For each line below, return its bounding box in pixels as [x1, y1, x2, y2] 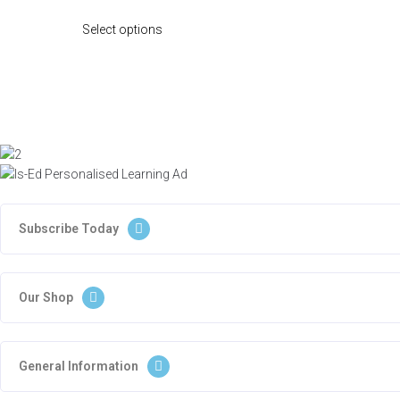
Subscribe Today [19, 221, 119, 236]
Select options [82, 21, 162, 37]
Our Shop [19, 290, 73, 304]
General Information [19, 359, 138, 373]
